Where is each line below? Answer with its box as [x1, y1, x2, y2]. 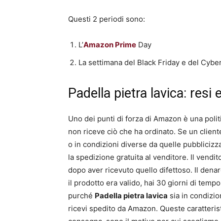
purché [68, 191, 95, 201]
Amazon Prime [83, 40, 136, 50]
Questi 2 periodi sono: [68, 14, 145, 24]
